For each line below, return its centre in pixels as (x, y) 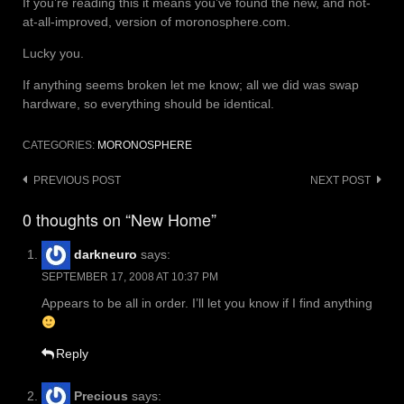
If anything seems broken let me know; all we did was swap (191, 85)
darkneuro (106, 254)
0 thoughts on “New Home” (119, 220)
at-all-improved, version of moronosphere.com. (156, 22)
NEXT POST (340, 181)
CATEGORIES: (60, 146)
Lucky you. (53, 54)
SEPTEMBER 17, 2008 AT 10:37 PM (130, 277)
